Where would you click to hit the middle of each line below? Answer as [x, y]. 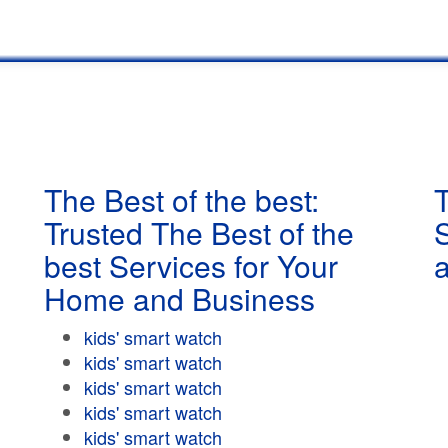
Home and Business [179, 298]
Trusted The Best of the [199, 232]
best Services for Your [191, 265]
